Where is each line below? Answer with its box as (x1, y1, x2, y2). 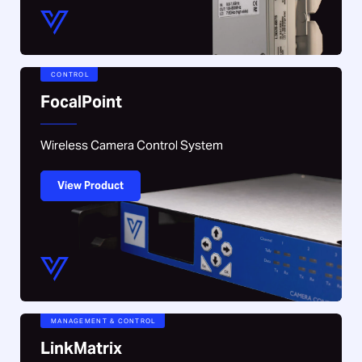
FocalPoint (40, 90, 122, 112)
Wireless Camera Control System (40, 137, 223, 153)
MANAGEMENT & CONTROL (51, 316, 157, 325)
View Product (57, 178, 124, 192)
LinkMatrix (40, 337, 122, 359)
